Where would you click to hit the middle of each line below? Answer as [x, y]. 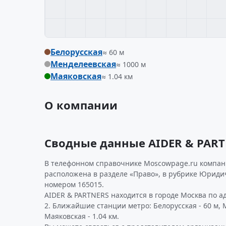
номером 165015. [74, 184]
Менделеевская [83, 64]
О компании [81, 105]
